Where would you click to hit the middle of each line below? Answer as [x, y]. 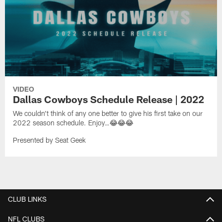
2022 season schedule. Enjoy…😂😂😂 [73, 123]
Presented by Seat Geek [50, 140]
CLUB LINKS [27, 199]
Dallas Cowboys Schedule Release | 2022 [109, 99]
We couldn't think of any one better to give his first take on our [108, 113]
